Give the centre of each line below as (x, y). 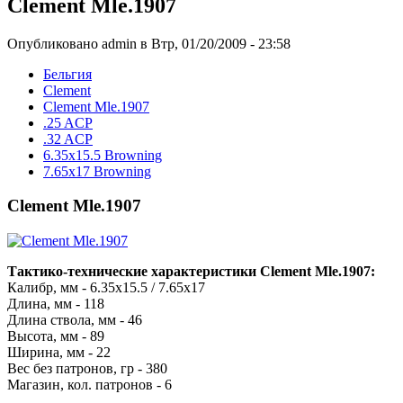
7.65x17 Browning (97, 171)
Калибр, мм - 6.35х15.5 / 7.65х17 (106, 287)
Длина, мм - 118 (56, 303)
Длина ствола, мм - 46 (75, 319)
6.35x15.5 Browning (103, 155)
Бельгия (67, 74)
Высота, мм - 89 (56, 336)
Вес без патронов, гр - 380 (87, 368)
